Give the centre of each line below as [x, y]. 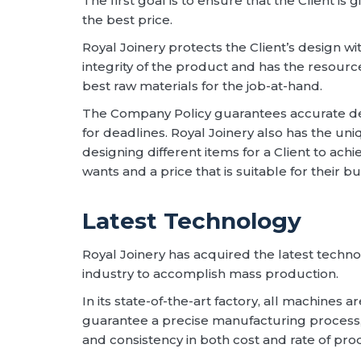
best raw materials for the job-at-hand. [202, 85]
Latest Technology [192, 220]
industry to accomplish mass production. [210, 273]
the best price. [127, 19]
